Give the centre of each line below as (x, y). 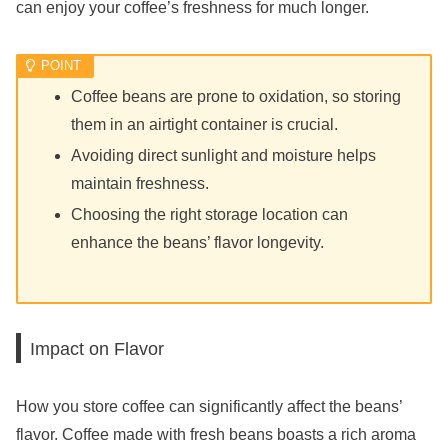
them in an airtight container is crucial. (205, 125)
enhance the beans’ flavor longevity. (198, 243)
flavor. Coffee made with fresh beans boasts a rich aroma (216, 435)
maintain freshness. (140, 184)
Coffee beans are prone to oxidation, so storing (236, 97)
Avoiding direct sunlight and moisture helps (224, 156)
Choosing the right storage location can (210, 215)
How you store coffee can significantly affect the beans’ (209, 407)
